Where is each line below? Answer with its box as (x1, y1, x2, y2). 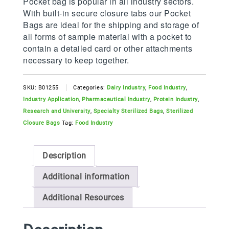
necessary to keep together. (23, 54, 129, 66)
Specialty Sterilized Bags (93, 108, 163, 115)
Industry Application (23, 96, 79, 103)
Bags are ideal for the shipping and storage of (23, 19, 199, 31)
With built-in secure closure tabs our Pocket (23, 7, 191, 19)
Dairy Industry (107, 84, 145, 91)
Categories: (73, 84, 107, 91)
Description (42, 151, 86, 161)
